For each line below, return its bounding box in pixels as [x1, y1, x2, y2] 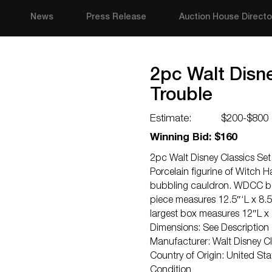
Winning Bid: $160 [150, 133, 237, 143]
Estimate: [150, 114, 192, 124]
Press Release [86, 13, 147, 22]
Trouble [150, 87, 212, 106]
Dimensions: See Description [150, 224, 269, 234]
